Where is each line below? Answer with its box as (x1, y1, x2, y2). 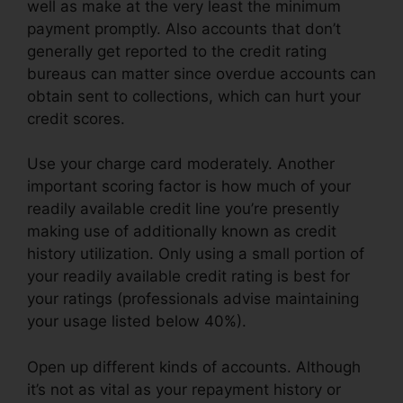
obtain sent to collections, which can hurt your (27, 86, 361, 105)
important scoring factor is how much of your (27, 177, 351, 196)
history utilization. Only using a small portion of (27, 245, 364, 264)
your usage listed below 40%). (27, 312, 246, 331)
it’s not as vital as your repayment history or (27, 380, 341, 399)
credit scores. (27, 109, 125, 128)
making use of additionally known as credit (27, 222, 336, 241)
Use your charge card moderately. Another (27, 155, 335, 174)
